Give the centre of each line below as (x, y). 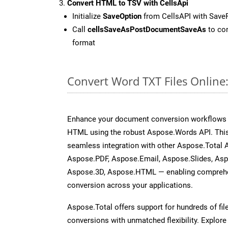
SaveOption (122, 16)
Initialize (88, 16)
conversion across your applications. (130, 185)
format (84, 42)
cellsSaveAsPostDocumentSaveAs (147, 29)
